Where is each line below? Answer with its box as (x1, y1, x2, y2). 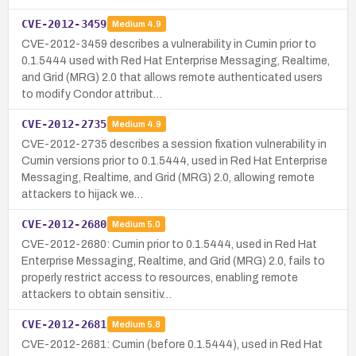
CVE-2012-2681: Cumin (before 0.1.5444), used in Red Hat (21, 338, 323, 350)
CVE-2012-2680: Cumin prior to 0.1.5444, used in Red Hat (21, 238, 317, 250)
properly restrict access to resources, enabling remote (21, 271, 298, 284)
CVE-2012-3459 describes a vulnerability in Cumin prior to (21, 37, 316, 50)
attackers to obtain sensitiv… (21, 288, 172, 300)
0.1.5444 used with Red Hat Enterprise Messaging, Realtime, (21, 54, 330, 67)
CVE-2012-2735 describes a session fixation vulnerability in (21, 137, 327, 150)
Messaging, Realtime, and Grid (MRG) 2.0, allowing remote (21, 171, 315, 184)
